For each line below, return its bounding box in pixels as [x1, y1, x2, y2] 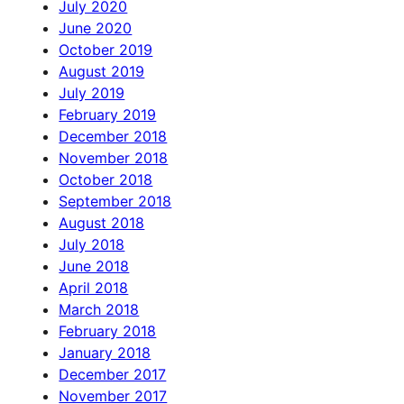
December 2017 [59, 365, 167, 384]
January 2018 [59, 344, 151, 363]
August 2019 [59, 62, 145, 81]
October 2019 [59, 41, 153, 60]
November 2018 [59, 149, 169, 168]
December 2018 [59, 127, 168, 146]
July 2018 [59, 235, 125, 254]
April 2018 [59, 279, 129, 298]
